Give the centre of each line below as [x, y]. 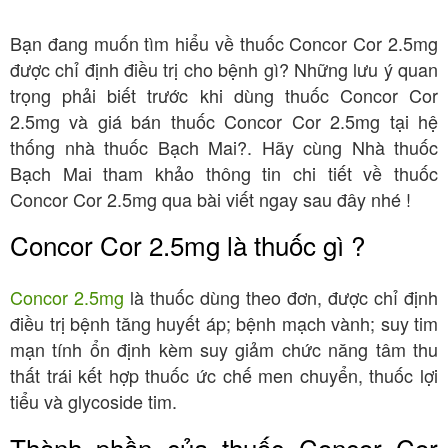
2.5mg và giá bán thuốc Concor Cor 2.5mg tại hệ [224, 120]
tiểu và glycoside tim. [93, 401]
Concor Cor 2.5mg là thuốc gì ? [187, 245]
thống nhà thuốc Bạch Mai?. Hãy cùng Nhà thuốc [224, 146]
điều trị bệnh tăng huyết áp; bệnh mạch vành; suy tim [224, 323]
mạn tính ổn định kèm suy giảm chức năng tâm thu [224, 349]
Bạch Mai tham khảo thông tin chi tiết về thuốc [224, 172]
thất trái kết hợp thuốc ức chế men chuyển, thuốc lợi [224, 375]
